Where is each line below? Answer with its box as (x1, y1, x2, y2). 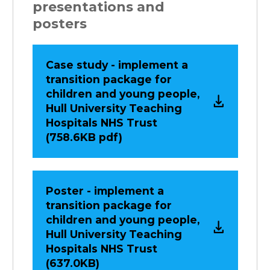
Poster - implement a (45, 184, 164, 197)
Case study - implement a (45, 58, 188, 71)
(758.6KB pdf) (45, 130, 122, 143)
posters (32, 15, 87, 31)
